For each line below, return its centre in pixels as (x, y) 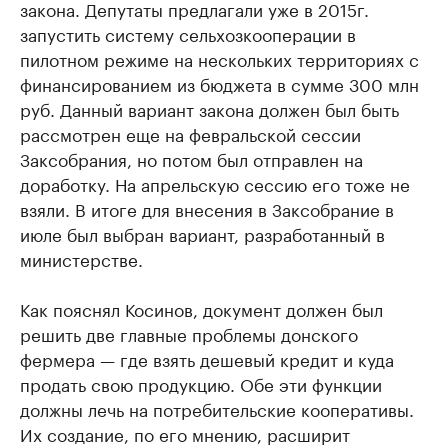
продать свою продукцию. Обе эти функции (201, 383)
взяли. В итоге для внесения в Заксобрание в (207, 208)
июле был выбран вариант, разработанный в (202, 233)
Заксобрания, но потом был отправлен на (191, 158)
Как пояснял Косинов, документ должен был (201, 308)
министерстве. (81, 258)
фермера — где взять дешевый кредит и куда (207, 358)
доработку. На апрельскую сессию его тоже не (215, 183)
